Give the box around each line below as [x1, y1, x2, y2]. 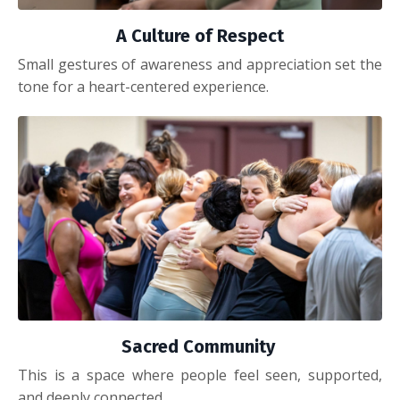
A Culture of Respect [116, 24, 284, 46]
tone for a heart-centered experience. [18, 76, 269, 96]
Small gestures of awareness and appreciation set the [18, 54, 382, 74]
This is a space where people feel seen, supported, [18, 365, 382, 386]
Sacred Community [121, 336, 279, 358]
